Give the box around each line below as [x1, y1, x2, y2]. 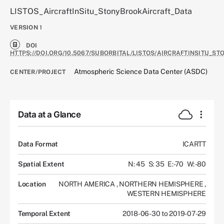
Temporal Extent [18, 209, 71, 217]
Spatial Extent [18, 159, 64, 168]
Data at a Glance [18, 109, 80, 120]
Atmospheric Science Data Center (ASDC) [74, 67, 208, 76]
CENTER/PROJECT [10, 68, 66, 76]
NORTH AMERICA [58, 179, 116, 188]
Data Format [18, 139, 58, 148]
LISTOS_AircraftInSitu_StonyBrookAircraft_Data [10, 6, 192, 16]
